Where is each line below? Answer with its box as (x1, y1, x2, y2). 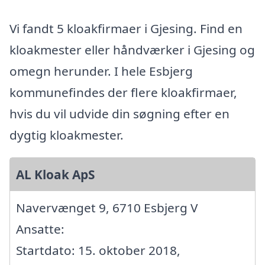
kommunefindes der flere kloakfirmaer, (9, 84, 237, 101)
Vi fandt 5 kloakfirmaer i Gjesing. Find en (9, 20, 243, 37)
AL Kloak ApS (16, 166, 95, 183)
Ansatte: (16, 221, 64, 238)
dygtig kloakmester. (9, 127, 124, 144)
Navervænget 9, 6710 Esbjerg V (16, 199, 198, 216)
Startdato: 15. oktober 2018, (16, 242, 180, 259)
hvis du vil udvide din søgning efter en (9, 105, 230, 122)
